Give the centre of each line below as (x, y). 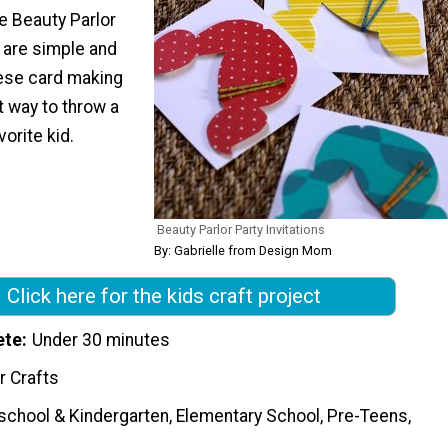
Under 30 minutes (101, 340)
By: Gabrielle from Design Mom (243, 251)
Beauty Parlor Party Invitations (241, 230)
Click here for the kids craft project (164, 296)
